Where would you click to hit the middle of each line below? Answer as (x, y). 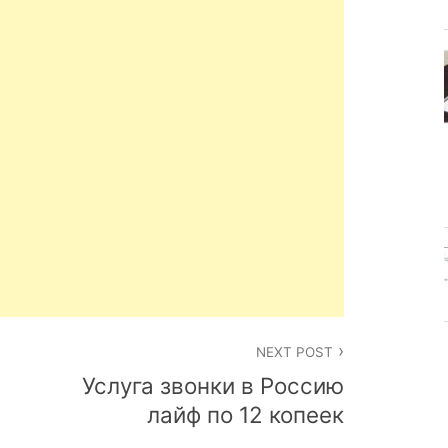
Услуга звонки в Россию (213, 386)
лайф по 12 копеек (245, 415)
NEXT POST (294, 351)
